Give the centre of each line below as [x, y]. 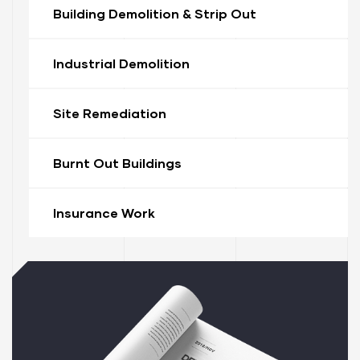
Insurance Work [104, 212]
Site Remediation [109, 112]
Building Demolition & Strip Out [154, 13]
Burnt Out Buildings [117, 162]
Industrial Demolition [121, 63]
